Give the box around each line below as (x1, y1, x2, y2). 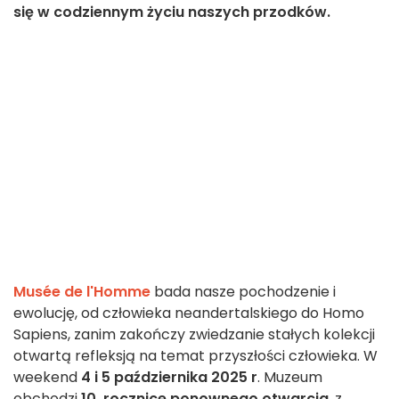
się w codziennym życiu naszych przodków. (13, 2, 330, 23)
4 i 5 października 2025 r (81, 367, 257, 388)
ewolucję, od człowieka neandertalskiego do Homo (13, 303, 364, 324)
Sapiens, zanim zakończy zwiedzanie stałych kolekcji (13, 324, 375, 346)
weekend (13, 367, 81, 388)
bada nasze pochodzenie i (151, 281, 336, 303)
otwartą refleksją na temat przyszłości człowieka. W (13, 346, 378, 367)
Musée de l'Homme (13, 281, 151, 303)
